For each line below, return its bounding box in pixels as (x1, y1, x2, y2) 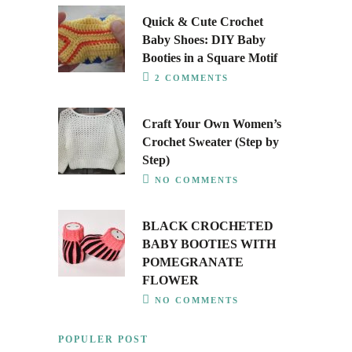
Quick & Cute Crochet (142, 15, 263, 28)
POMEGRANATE (142, 255, 244, 269)
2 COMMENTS (155, 73, 229, 82)
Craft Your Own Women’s (142, 117, 281, 130)
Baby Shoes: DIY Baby (142, 33, 266, 46)
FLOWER (142, 273, 199, 287)
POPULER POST (58, 334, 148, 345)
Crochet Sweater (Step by (142, 135, 279, 148)
